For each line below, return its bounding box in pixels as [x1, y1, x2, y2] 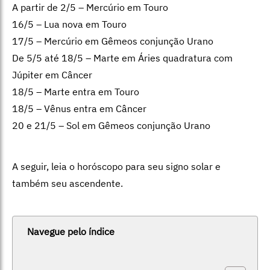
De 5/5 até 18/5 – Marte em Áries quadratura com [12, 51, 233, 64]
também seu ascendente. [12, 177, 123, 189]
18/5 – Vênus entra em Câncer [12, 102, 146, 115]
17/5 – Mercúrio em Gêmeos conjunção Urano [12, 34, 213, 47]
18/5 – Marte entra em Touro [12, 85, 139, 98]
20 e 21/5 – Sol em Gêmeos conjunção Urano [12, 119, 210, 131]
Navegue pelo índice [27, 225, 115, 237]
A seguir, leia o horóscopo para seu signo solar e [12, 160, 221, 172]
